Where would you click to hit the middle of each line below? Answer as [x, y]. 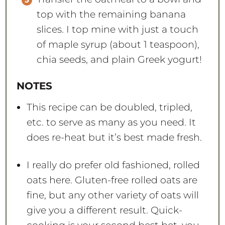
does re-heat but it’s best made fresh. [115, 137]
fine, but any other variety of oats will [113, 195]
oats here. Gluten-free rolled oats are [112, 180]
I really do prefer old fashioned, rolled [113, 165]
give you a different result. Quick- [104, 210]
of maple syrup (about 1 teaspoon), [118, 44]
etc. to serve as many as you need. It [111, 122]
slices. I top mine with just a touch [117, 29]
